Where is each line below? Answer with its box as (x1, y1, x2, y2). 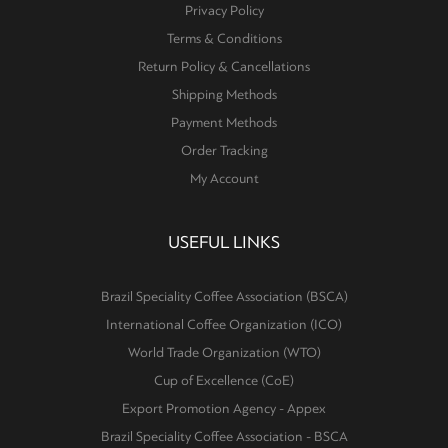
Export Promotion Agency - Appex (122, 401, 326, 416)
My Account (189, 171, 259, 186)
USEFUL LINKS (168, 232, 280, 252)
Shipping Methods (171, 87, 277, 102)
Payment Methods (171, 115, 277, 130)
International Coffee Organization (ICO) (106, 317, 342, 332)
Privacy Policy (184, 3, 264, 18)
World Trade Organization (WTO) (127, 345, 321, 360)
